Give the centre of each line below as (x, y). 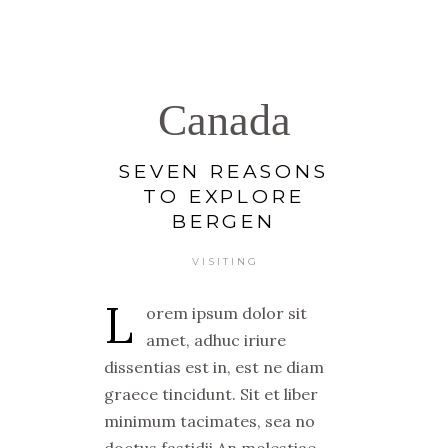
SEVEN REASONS (224, 171)
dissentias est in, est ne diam (214, 367)
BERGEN (224, 221)
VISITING (225, 261)
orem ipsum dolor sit (226, 313)
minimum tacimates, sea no (209, 421)
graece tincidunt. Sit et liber (211, 394)
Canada (224, 120)
